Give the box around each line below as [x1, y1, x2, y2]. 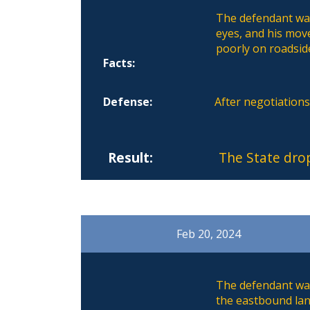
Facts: [103, 55, 136, 71]
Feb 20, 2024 [176, 226, 241, 241]
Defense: [103, 93, 153, 109]
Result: [107, 147, 153, 167]
